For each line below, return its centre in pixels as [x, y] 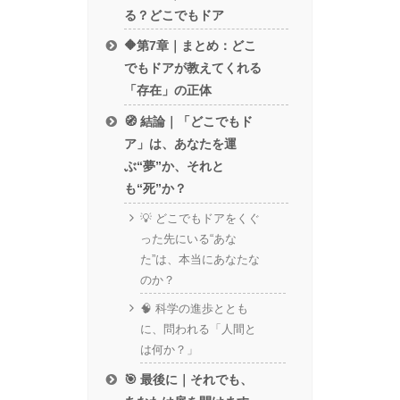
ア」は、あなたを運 [181, 143]
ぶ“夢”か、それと [175, 166]
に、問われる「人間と [198, 329]
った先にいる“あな [188, 239]
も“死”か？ [156, 188]
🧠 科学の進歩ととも [194, 309]
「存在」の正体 [168, 91]
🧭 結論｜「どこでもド [189, 121]
